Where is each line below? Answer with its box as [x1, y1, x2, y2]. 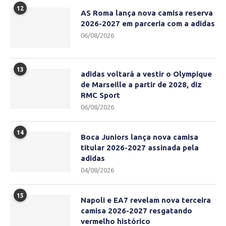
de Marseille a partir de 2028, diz [81, 80, 202, 89]
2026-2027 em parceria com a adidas [81, 19, 215, 28]
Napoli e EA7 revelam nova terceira [81, 196, 211, 205]
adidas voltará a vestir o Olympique [81, 70, 212, 79]
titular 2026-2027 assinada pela [81, 143, 199, 152]
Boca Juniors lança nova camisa [81, 133, 198, 142]
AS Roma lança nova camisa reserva [81, 9, 213, 18]
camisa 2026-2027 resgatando [81, 206, 192, 215]
